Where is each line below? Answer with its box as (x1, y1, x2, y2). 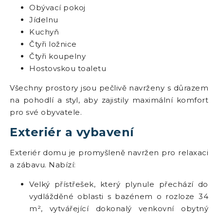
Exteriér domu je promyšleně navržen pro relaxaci (10, 148, 208, 157)
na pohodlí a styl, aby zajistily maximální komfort (10, 95, 208, 105)
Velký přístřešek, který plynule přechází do (29, 180, 208, 189)
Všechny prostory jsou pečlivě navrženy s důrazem (10, 83, 208, 92)
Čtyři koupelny (29, 52, 86, 61)
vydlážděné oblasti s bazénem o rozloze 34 (29, 192, 208, 201)
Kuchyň (29, 27, 59, 36)
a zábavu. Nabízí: (10, 160, 76, 169)
